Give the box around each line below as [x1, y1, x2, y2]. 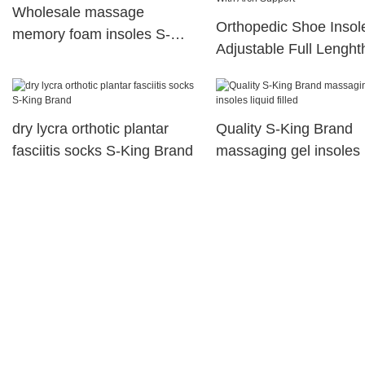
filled [215, 165, 246, 182]
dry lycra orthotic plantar [12, 121, 169, 138]
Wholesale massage [12, 4, 144, 21]
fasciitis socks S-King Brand [12, 143, 193, 160]
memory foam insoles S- [12, 26, 170, 43]
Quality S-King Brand [215, 121, 353, 138]
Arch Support [215, 85, 301, 102]
